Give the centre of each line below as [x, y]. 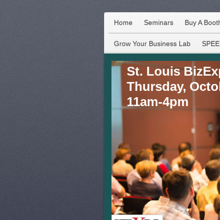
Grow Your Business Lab [152, 44]
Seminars [158, 23]
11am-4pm [157, 102]
